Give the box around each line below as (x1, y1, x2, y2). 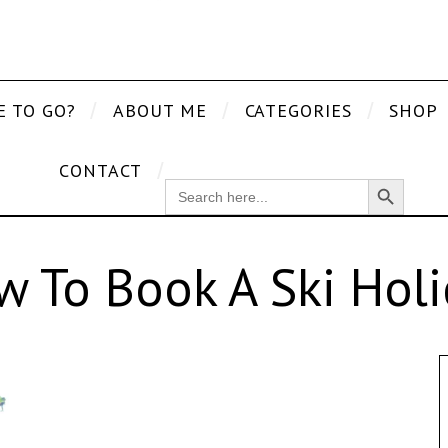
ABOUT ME (113, 98, 207, 122)
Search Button (366, 167, 419, 188)
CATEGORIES (244, 98, 352, 122)
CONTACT (59, 158, 142, 182)
